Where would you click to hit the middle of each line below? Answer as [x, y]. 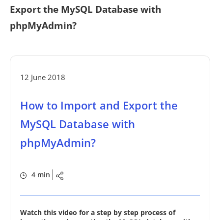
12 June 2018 [43, 77]
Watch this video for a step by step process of [98, 212]
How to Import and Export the [99, 105]
